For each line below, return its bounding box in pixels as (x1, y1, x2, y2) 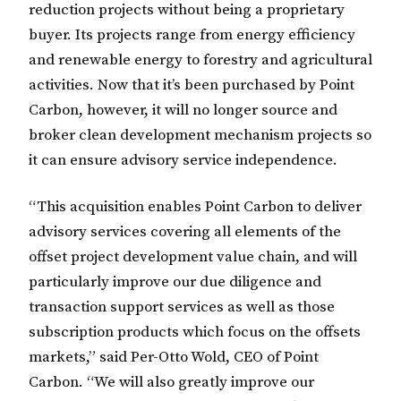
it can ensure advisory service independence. (29, 150, 337, 171)
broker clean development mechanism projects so (29, 125, 371, 146)
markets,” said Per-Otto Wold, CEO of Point (29, 347, 319, 368)
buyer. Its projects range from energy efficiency (29, 25, 355, 46)
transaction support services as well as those (29, 297, 335, 318)
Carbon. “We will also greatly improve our (29, 372, 314, 393)
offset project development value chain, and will (29, 247, 357, 268)
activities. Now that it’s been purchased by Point (29, 75, 354, 96)
